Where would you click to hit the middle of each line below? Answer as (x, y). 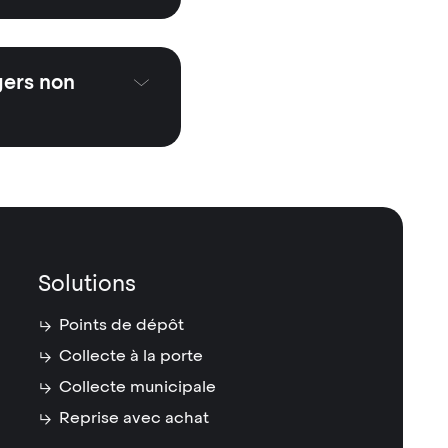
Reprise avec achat (134, 417)
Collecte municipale (138, 386)
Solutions (86, 283)
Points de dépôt (122, 324)
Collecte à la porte (131, 355)
